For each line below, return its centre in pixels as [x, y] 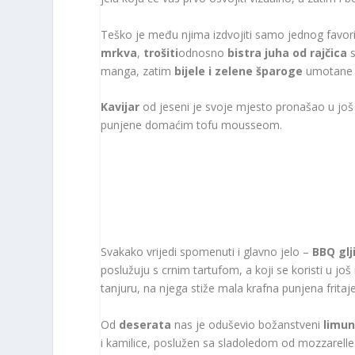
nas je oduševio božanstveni [248, 324]
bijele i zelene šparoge [239, 71]
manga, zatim [138, 71]
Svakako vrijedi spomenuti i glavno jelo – [207, 252]
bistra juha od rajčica [288, 52]
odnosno [203, 52]
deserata [145, 324]
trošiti [161, 52]
